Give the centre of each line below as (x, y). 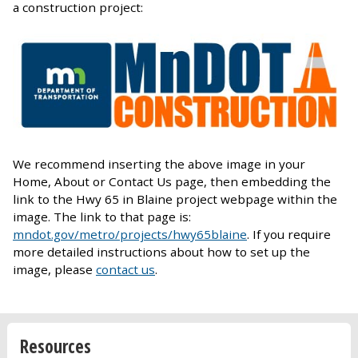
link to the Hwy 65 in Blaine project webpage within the (175, 199)
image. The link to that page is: (102, 217)
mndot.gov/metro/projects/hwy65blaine (130, 235)
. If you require (289, 235)
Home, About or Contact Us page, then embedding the (172, 182)
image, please (54, 270)
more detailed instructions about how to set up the (161, 252)
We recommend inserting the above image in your (159, 164)
